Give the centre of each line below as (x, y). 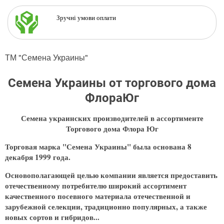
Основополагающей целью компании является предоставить (111, 175)
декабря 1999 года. (38, 157)
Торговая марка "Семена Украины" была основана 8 (98, 146)
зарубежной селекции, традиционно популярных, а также (106, 206)
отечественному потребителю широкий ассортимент (96, 185)
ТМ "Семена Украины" (46, 57)
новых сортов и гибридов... (52, 217)
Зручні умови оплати (78, 17)
